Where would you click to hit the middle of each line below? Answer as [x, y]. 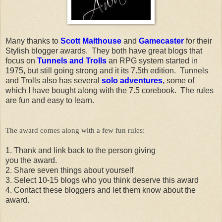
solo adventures [132, 80]
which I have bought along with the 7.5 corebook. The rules [110, 90]
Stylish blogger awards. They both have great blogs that [104, 51]
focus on [21, 60]
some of [180, 80]
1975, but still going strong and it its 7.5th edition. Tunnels [107, 70]
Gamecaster [161, 41]
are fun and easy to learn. [52, 100]
